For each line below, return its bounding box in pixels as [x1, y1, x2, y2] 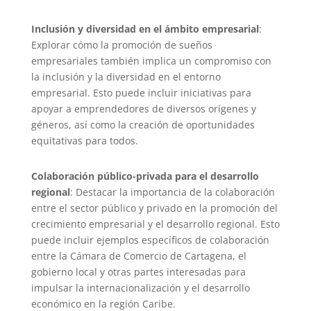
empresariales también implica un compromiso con [31, 54, 271, 68]
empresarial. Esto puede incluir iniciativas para [31, 86, 251, 100]
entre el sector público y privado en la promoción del [31, 201, 278, 215]
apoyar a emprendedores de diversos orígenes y [31, 102, 256, 116]
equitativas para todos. [31, 134, 138, 148]
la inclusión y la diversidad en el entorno [31, 70, 221, 84]
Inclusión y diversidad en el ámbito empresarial [31, 22, 259, 36]
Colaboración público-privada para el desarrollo [31, 169, 259, 183]
